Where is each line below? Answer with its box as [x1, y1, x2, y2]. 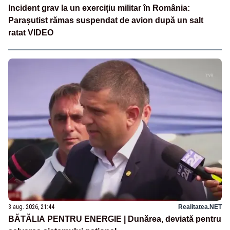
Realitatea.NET [178, 203, 222, 210]
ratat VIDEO [8, 28, 53, 37]
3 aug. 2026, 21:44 [8, 203, 54, 210]
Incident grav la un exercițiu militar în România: [8, 4, 190, 13]
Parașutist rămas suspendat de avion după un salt [8, 16, 203, 25]
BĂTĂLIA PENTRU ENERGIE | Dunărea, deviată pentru [8, 214, 221, 223]
